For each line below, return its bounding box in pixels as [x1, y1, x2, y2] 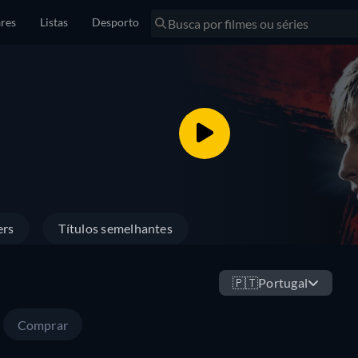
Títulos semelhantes [58, 221, 173, 236]
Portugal [258, 275, 308, 290]
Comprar [17, 317, 69, 332]
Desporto [92, 15, 139, 29]
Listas [40, 15, 68, 29]
